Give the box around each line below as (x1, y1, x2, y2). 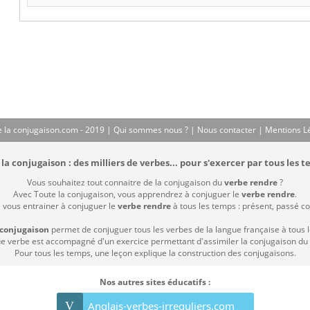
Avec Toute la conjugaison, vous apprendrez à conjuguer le (13, 188, 241, 201)
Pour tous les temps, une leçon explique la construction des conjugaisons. (14, 247, 296, 259)
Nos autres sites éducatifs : (100, 276, 210, 289)
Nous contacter (197, 124, 258, 136)
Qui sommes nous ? (113, 124, 190, 136)
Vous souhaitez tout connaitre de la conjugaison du (27, 176, 224, 189)
